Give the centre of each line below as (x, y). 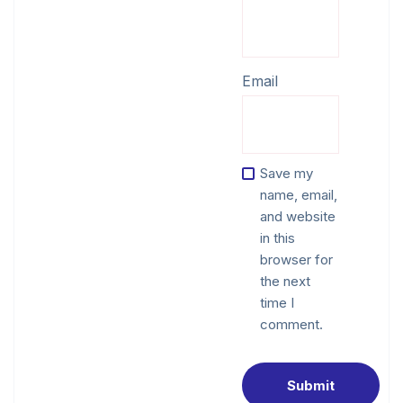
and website (298, 216)
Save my (287, 173)
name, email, (299, 194)
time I (277, 302)
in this (278, 237)
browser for (296, 259)
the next (285, 281)
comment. (291, 324)
